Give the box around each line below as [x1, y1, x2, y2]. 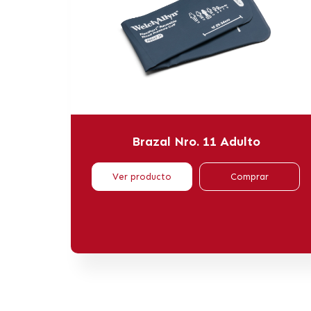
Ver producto [112, 171, 171, 182]
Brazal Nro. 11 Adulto [131, 133, 260, 149]
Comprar [230, 171, 269, 182]
